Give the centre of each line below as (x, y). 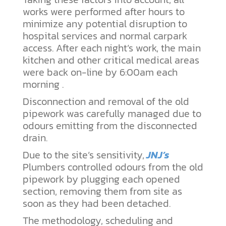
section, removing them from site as (102, 191)
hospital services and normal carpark (105, 36)
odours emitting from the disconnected (110, 126)
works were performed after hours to (104, 12)
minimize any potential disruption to (105, 24)
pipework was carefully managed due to (112, 114)
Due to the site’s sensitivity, (83, 155)
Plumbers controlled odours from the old (113, 167)
